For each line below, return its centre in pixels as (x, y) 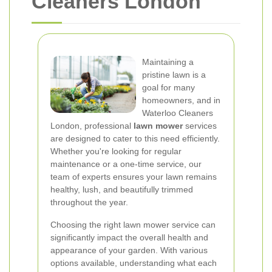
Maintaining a (168, 62)
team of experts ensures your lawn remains (134, 177)
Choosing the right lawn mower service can (133, 225)
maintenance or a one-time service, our (126, 164)
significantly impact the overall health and (129, 237)
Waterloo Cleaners (178, 113)
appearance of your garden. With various (129, 250)
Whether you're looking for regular (116, 151)
